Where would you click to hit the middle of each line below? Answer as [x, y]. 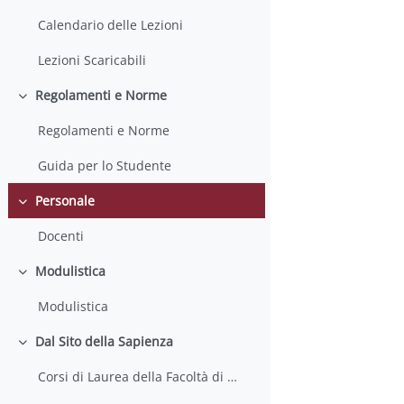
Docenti [61, 236]
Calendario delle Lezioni [111, 25]
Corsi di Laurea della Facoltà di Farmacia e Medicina [233, 377]
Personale [64, 201]
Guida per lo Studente [105, 166]
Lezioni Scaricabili [92, 60]
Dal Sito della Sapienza [104, 342]
